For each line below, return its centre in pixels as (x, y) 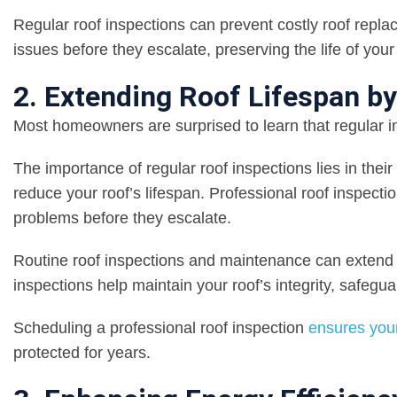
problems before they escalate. (122, 218)
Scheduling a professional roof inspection (161, 328)
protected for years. (82, 353)
